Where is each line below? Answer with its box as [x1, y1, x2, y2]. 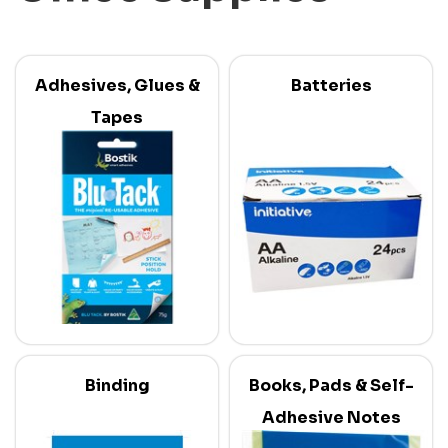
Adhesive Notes [261, 406, 401, 428]
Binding [84, 374, 150, 396]
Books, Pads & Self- [248, 374, 414, 396]
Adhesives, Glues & [34, 74, 200, 96]
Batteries [290, 74, 372, 96]
